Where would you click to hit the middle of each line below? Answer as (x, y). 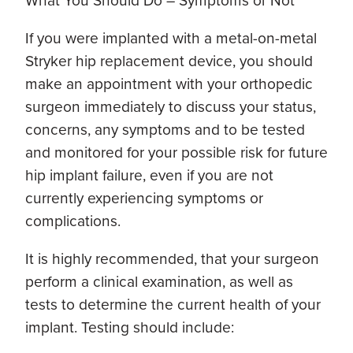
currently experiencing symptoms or (144, 198)
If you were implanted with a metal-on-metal (171, 38)
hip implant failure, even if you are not (149, 175)
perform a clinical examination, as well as (159, 282)
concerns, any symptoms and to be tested (165, 129)
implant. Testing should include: (130, 328)
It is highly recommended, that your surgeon (172, 259)
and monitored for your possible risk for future (176, 152)
